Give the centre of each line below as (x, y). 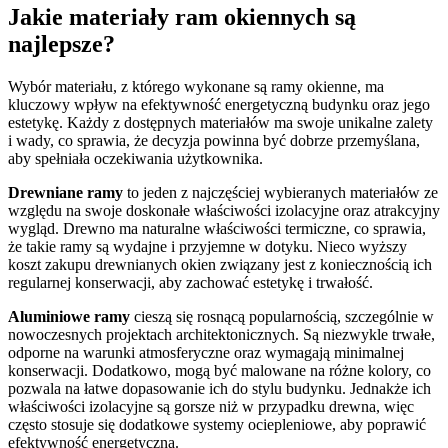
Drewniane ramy (65, 192)
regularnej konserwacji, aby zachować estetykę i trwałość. (190, 282)
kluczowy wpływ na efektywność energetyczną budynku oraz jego (219, 104)
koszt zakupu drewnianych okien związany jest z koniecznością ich (220, 264)
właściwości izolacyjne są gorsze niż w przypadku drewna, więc (211, 406)
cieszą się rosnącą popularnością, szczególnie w (282, 316)
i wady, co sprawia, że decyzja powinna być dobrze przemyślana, (214, 140)
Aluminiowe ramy (69, 316)
